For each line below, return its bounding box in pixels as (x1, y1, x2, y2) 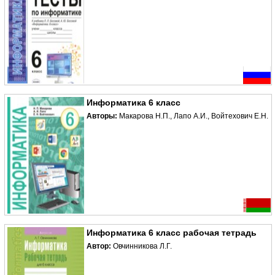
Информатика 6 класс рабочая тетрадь (86, 227, 257, 238)
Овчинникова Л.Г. (112, 241, 172, 250)
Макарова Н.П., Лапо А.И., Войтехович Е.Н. (118, 111, 268, 120)
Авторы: (86, 111, 119, 120)
